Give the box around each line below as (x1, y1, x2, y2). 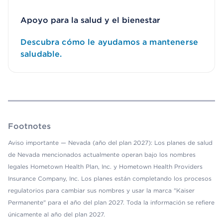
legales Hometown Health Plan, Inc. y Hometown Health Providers (8, 163, 203, 170)
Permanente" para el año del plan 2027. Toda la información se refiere (8, 199, 215, 206)
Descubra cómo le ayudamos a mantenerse (20, 37, 199, 47)
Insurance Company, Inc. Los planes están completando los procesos (8, 175, 212, 182)
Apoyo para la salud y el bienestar (20, 15, 160, 25)
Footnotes (8, 121, 51, 131)
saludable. (20, 49, 62, 59)
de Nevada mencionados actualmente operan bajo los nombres (8, 151, 196, 158)
